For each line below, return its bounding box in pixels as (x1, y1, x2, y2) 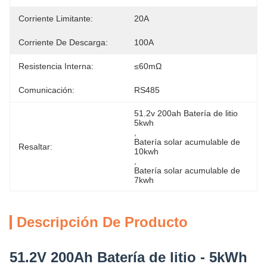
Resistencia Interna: (18, 61, 94, 71)
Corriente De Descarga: (18, 38, 108, 47)
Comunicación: (18, 85, 74, 95)
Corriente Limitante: (18, 14, 93, 23)
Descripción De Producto (17, 214, 188, 230)
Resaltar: (18, 142, 52, 151)
